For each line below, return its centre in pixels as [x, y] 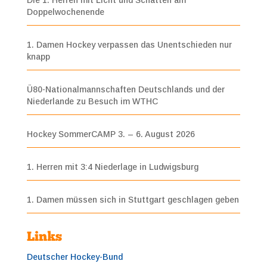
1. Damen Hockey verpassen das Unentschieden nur [129, 44]
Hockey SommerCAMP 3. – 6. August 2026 [111, 134]
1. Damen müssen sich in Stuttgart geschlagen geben [133, 199]
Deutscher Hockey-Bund [74, 257]
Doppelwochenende [65, 12]
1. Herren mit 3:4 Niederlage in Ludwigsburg [112, 167]
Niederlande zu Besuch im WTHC [92, 101]
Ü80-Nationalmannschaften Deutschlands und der [125, 89]
